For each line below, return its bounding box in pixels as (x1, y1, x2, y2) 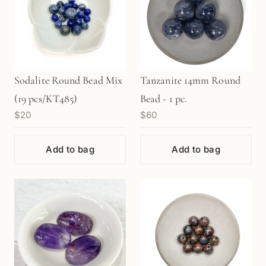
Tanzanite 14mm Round (140, 74, 240, 87)
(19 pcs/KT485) (14, 92, 78, 105)
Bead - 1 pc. (140, 92, 188, 105)
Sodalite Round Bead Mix (14, 74, 123, 87)
